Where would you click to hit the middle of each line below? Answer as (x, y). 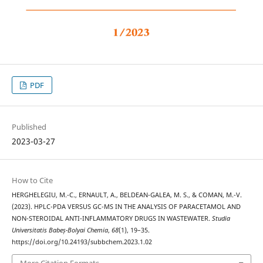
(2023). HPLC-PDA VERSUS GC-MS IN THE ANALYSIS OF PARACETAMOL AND (126, 207)
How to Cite (32, 181)
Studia (221, 219)
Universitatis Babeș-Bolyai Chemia (60, 230)
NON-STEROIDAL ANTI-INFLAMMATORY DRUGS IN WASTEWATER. (112, 219)
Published (29, 127)
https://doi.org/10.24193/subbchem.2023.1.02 (82, 242)
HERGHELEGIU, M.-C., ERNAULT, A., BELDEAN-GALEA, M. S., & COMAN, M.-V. (127, 195)
